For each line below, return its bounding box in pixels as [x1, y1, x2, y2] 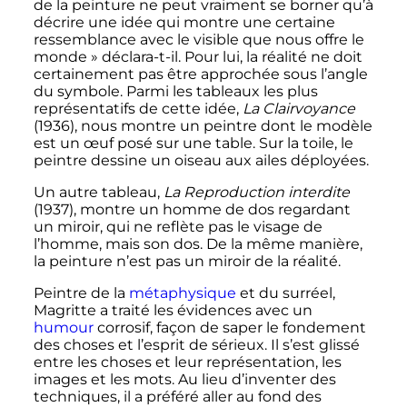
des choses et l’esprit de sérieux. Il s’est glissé [33, 335, 360, 353]
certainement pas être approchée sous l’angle [33, 65, 368, 83]
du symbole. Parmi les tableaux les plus [33, 82, 318, 100]
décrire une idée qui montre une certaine [33, 13, 335, 31]
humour [33, 318, 94, 336]
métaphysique [128, 283, 236, 302]
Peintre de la [33, 283, 129, 302]
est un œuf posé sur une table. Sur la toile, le [33, 134, 353, 152]
